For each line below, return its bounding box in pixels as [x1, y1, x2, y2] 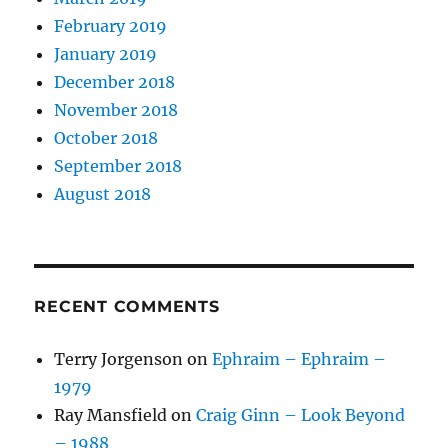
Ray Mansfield [54, 405, 168, 426]
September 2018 [54, 156, 183, 177]
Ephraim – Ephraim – [212, 349, 387, 370]
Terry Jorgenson [54, 349, 184, 370]
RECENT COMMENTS [34, 297, 220, 317]
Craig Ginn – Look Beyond [196, 405, 406, 426]
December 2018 [54, 72, 176, 93]
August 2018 [54, 184, 152, 205]
